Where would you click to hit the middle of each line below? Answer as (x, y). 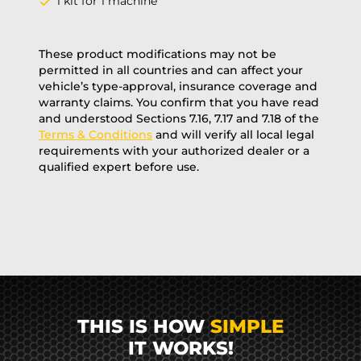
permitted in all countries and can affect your (171, 71)
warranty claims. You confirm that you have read (179, 103)
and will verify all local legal (233, 135)
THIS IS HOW (144, 327)
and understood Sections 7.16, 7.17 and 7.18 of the (179, 119)
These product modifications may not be (158, 54)
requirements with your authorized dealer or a (174, 151)
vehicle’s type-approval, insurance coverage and (178, 87)
